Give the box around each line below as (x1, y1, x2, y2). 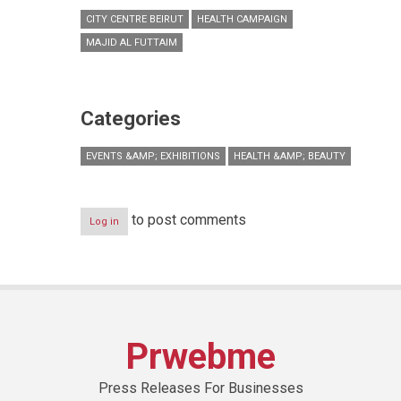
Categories (81, 107, 181, 130)
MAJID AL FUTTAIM (86, 36, 177, 48)
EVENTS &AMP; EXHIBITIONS (86, 149, 220, 162)
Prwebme (125, 335, 276, 378)
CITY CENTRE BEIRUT (86, 13, 183, 25)
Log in (90, 215, 119, 227)
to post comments (128, 210, 246, 228)
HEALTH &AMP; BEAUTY (234, 149, 346, 162)
